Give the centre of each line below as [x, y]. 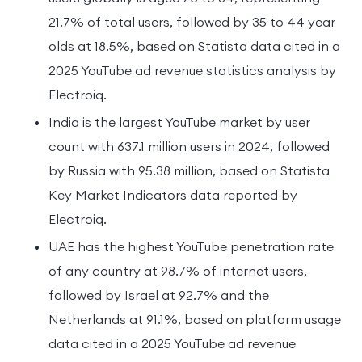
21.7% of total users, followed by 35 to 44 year [192, 21]
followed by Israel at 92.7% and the [159, 295]
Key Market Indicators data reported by [173, 194]
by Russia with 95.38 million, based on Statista [189, 170]
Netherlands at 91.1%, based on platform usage [195, 319]
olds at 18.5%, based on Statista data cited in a [194, 46]
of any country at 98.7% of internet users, [178, 270]
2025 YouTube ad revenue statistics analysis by [192, 70]
